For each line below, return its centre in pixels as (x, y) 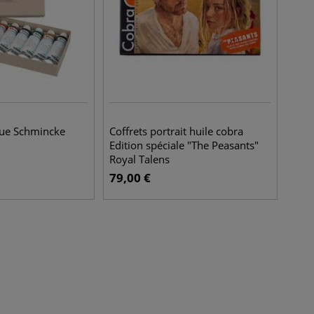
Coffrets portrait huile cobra (177, 131)
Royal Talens (140, 159)
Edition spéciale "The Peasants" (184, 145)
